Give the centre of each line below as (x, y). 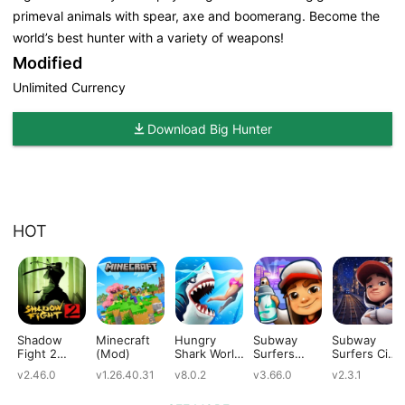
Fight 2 (37, 353)
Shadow (40, 339)
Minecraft (123, 339)
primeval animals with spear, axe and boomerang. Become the (196, 15)
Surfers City (365, 353)
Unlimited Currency (69, 87)
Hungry (195, 339)
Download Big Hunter (210, 128)
